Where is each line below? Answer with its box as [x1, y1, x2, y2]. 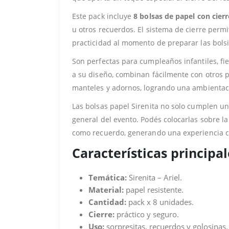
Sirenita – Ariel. [127, 172, 182, 183]
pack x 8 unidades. [126, 197, 194, 208]
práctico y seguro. [114, 209, 179, 220]
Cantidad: [88, 197, 126, 208]
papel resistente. [124, 185, 184, 195]
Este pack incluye [72, 11, 134, 21]
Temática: [88, 172, 127, 183]
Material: [88, 185, 124, 195]
